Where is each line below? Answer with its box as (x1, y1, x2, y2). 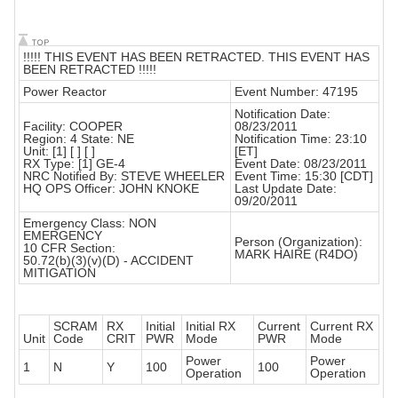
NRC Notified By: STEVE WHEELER (23, 169, 225, 184)
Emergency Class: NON (23, 216, 156, 231)
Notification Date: (235, 107, 330, 122)
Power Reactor (23, 84, 107, 99)
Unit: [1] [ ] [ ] (23, 144, 95, 159)
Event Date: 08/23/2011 (235, 156, 367, 171)
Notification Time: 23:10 (235, 131, 367, 147)
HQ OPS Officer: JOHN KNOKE (23, 181, 199, 196)
